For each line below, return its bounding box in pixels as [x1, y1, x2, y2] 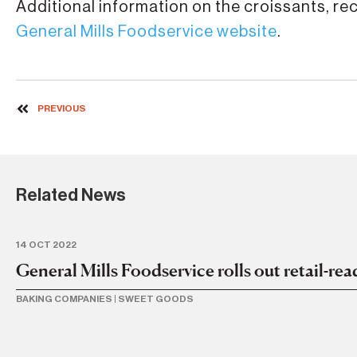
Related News [16, 186, 126, 205]
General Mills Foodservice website [16, 23, 277, 40]
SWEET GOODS [118, 294, 194, 304]
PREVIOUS [37, 104, 86, 114]
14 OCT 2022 [16, 240, 76, 250]
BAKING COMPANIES [16, 294, 112, 304]
